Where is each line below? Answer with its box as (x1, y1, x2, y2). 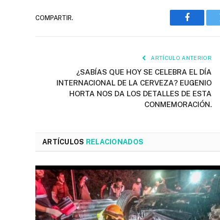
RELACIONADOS (85, 138, 144, 146)
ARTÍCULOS (42, 138, 86, 146)
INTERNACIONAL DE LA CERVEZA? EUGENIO (56, 79, 212, 87)
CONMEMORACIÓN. (144, 100, 212, 109)
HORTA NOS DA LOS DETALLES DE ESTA (69, 89, 212, 98)
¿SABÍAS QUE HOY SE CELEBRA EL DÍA (76, 68, 212, 77)
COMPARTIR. (35, 14, 73, 22)
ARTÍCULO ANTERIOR (149, 55, 212, 61)
